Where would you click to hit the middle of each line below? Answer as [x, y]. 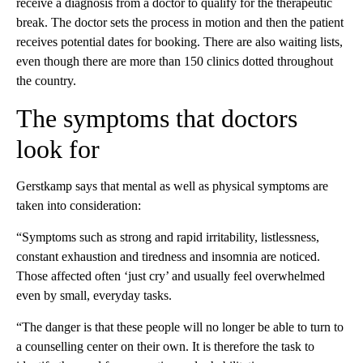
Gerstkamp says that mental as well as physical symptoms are [172, 186]
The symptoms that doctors [157, 119]
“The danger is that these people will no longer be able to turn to [180, 327]
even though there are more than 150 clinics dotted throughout [175, 62]
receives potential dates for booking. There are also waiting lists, [179, 42]
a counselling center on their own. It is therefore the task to [165, 347]
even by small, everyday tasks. [94, 296]
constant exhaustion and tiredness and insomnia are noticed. [168, 257]
